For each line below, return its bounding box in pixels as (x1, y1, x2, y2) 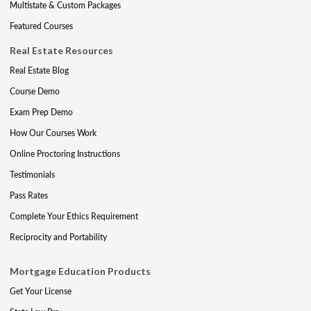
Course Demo (10, 85, 60, 97)
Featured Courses (10, 19, 73, 32)
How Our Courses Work (10, 126, 96, 139)
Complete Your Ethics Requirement (10, 210, 138, 222)
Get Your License (10, 285, 72, 297)
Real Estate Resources (10, 44, 113, 56)
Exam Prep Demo (10, 106, 73, 118)
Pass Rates (10, 189, 48, 201)
